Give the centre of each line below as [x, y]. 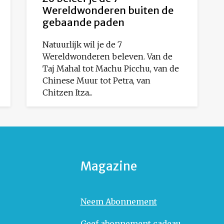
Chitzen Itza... [67, 93]
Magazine [108, 166]
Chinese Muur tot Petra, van [96, 81]
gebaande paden [83, 22]
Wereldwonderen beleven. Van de [107, 57]
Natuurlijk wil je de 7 [82, 45]
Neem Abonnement [118, 202]
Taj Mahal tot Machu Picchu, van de [110, 69]
